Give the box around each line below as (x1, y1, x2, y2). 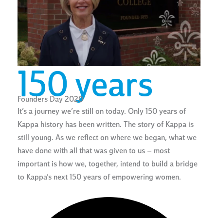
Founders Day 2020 (18, 96, 84, 104)
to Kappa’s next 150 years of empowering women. (18, 174, 182, 182)
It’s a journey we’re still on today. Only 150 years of (18, 108, 186, 116)
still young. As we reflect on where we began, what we (18, 134, 197, 143)
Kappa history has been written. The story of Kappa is (18, 121, 194, 129)
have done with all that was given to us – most (18, 147, 170, 156)
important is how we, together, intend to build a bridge (18, 161, 198, 169)
